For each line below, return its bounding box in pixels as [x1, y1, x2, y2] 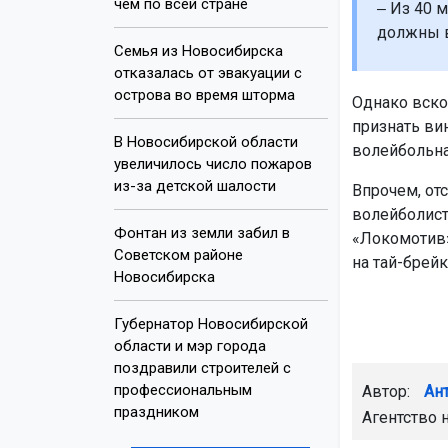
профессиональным [114, 380, 252, 399]
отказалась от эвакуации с [114, 63, 302, 82]
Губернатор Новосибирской [114, 314, 308, 333]
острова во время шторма [114, 85, 295, 104]
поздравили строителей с [114, 358, 291, 377]
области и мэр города [114, 336, 266, 355]
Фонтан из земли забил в [114, 223, 290, 242]
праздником [114, 402, 199, 421]
